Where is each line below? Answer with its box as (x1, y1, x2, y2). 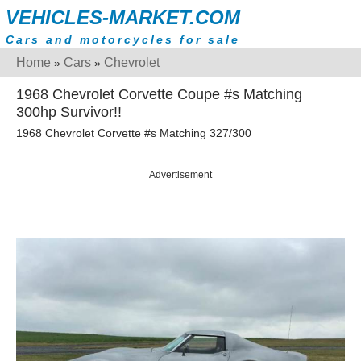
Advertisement (149, 169, 212, 181)
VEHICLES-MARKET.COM (6, 6, 240, 28)
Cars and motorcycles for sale (6, 33, 240, 46)
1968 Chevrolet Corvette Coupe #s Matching (16, 86, 302, 102)
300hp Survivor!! (16, 104, 122, 120)
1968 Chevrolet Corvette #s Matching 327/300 (16, 127, 251, 140)
